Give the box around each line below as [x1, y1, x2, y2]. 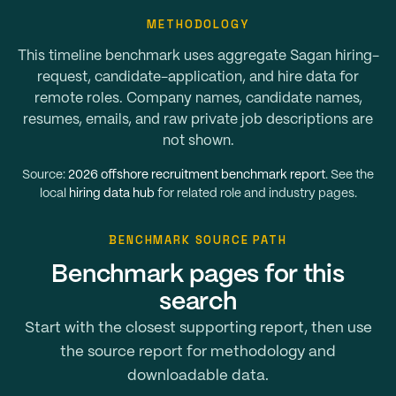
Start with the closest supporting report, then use [24, 321, 372, 335]
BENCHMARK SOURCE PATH [109, 232, 287, 247]
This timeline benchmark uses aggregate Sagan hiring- [17, 49, 379, 63]
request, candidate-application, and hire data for [37, 71, 359, 84]
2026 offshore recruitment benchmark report [68, 169, 325, 181]
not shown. [162, 134, 234, 148]
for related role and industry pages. [154, 187, 357, 200]
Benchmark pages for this [51, 263, 345, 287]
